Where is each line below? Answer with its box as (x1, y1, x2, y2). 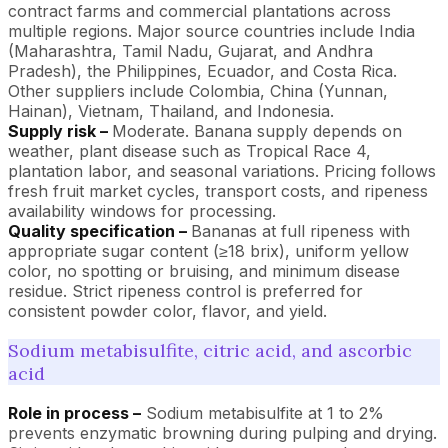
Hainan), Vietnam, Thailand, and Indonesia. (8, 100, 334, 121)
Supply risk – (8, 120, 112, 141)
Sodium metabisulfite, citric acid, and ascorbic (8, 338, 412, 362)
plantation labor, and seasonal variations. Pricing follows (8, 160, 436, 181)
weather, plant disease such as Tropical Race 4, (8, 140, 371, 161)
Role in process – (8, 402, 141, 423)
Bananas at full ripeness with (191, 220, 410, 241)
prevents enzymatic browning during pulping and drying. (8, 422, 437, 443)
